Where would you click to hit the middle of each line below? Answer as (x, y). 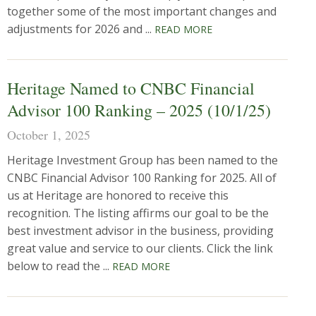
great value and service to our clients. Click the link (140, 248)
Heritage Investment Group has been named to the (142, 160)
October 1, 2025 (49, 135)
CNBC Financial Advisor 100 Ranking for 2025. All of (142, 178)
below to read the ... (60, 266)
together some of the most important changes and (142, 11)
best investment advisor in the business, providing (140, 231)
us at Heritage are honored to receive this (118, 195)
